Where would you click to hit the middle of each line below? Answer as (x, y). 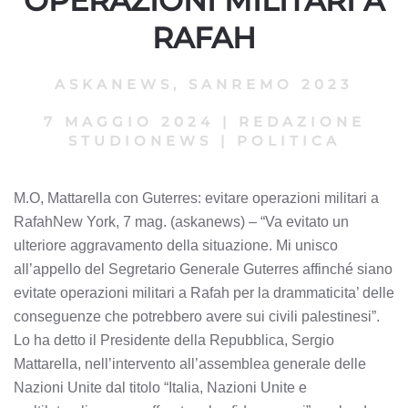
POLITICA (288, 140)
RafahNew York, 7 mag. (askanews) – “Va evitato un (181, 221)
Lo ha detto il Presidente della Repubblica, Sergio (174, 340)
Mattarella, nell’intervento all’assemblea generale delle (190, 363)
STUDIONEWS (140, 140)
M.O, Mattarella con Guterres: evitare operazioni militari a (196, 198)
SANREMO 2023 (271, 84)
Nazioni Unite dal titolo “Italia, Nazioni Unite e (160, 387)
